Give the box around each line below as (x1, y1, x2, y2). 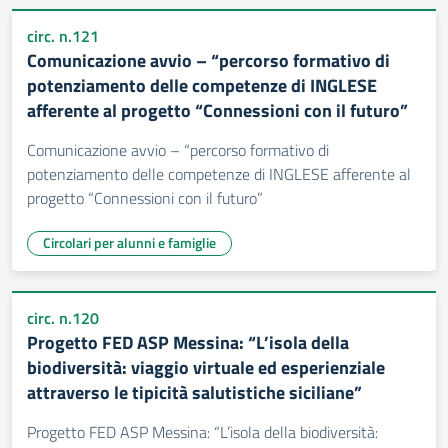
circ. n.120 (27, 306, 99, 330)
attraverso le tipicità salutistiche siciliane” (27, 379, 362, 406)
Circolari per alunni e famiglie (43, 232, 216, 253)
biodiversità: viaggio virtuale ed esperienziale (27, 354, 385, 381)
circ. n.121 (27, 24, 99, 48)
